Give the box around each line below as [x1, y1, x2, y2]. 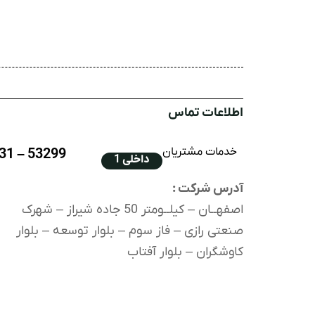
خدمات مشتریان [162, 145, 238, 160]
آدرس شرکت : [172, 181, 243, 198]
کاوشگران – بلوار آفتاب [127, 244, 243, 261]
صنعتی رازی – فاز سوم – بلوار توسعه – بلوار [16, 223, 243, 240]
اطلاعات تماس [168, 105, 243, 122]
